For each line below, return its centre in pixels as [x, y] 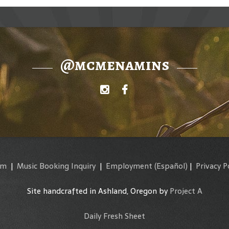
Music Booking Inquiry [56, 166]
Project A [186, 191]
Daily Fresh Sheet [114, 216]
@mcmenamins [114, 64]
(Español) [171, 166]
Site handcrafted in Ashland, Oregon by [98, 191]
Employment [129, 166]
